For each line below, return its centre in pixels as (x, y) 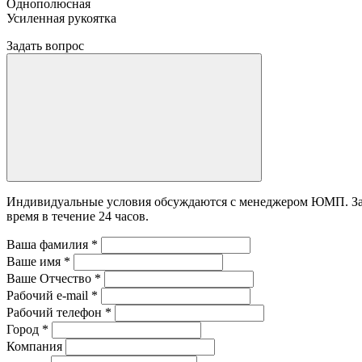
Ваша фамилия (49, 244)
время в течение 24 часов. (78, 216)
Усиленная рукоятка (61, 18)
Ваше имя (35, 261)
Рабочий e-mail (49, 295)
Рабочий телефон (56, 312)
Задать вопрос (45, 45)
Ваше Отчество (51, 278)
